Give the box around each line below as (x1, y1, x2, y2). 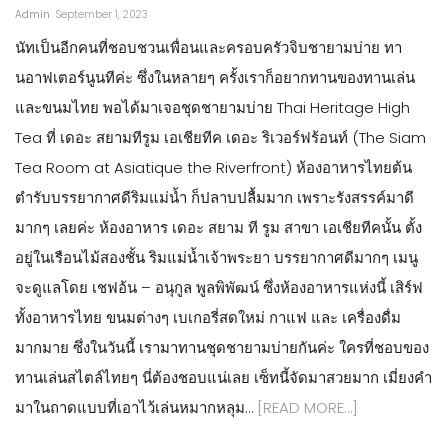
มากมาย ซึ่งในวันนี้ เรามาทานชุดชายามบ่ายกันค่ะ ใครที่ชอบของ (15, 336, 429, 358)
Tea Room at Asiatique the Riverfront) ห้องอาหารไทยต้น (15, 156, 412, 178)
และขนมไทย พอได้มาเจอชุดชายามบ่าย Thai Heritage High (15, 96, 410, 118)
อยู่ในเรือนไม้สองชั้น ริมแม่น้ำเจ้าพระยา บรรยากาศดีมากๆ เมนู (15, 246, 418, 268)
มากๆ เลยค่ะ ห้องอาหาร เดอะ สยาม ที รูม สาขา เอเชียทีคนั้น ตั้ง (15, 216, 422, 238)
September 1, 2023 (56, 6, 148, 22)
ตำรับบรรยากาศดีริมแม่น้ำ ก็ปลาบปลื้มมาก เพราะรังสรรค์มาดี (15, 186, 414, 208)
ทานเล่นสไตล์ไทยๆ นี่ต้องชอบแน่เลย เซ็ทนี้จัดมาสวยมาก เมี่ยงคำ (15, 366, 432, 388)
